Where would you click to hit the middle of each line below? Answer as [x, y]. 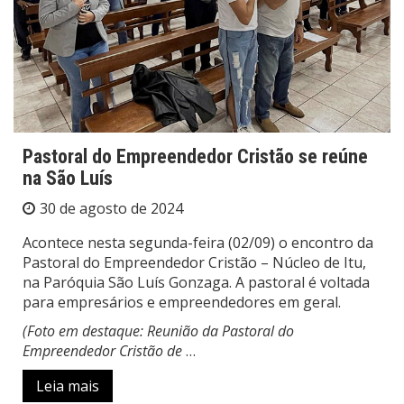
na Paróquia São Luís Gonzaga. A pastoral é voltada [196, 283]
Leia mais [68, 386]
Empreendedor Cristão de [104, 351]
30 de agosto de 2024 [111, 209]
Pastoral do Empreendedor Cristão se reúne [195, 157]
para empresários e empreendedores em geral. [182, 303]
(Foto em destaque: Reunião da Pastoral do [158, 331]
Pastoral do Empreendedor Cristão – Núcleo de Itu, [194, 263]
